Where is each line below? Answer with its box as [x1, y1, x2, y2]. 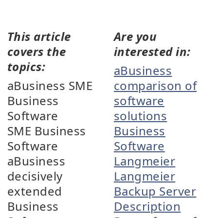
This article [7, 28, 71, 44]
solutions [114, 108, 167, 124]
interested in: [114, 43, 191, 59]
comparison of [114, 77, 197, 93]
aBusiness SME [7, 77, 93, 93]
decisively [7, 168, 63, 184]
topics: [7, 58, 46, 74]
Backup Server [114, 183, 197, 199]
